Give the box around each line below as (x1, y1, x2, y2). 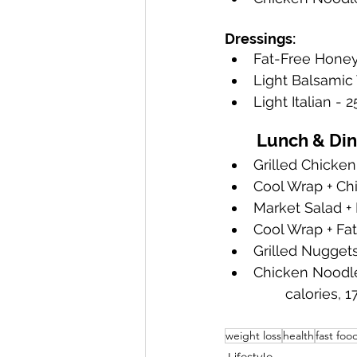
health (283, 328, 314, 343)
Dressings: (225, 29, 296, 47)
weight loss (226, 328, 281, 343)
